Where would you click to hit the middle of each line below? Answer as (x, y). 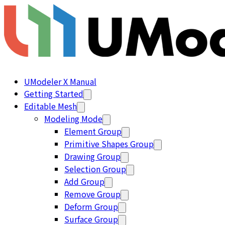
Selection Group (95, 169)
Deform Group (91, 206)
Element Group (93, 131)
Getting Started (54, 93)
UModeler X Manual (60, 81)
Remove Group (92, 194)
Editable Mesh (50, 106)
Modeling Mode (73, 119)
